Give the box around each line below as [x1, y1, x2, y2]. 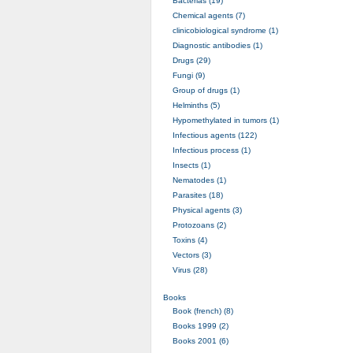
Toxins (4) [172, 235, 207, 244]
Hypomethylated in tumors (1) [172, 115, 279, 124]
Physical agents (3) [172, 205, 242, 214]
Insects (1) [172, 160, 210, 169]
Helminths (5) [172, 100, 220, 110]
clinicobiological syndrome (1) [172, 25, 278, 35]
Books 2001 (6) [172, 336, 229, 345]
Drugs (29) [172, 55, 210, 65]
